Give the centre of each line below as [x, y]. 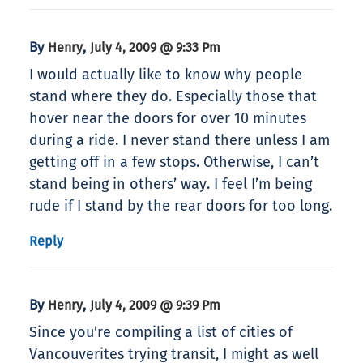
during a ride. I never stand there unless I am [179, 141]
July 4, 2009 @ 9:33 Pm [155, 48]
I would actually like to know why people [166, 75]
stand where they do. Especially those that [173, 97]
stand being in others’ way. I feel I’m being [171, 184]
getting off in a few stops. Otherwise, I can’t [174, 162]
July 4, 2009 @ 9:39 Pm [155, 305]
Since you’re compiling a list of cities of [161, 333]
